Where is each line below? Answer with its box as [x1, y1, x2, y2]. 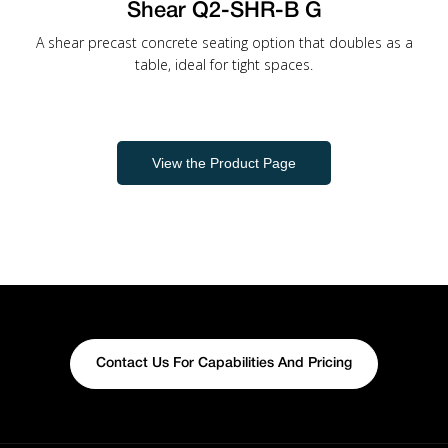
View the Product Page [152, 155, 296, 171]
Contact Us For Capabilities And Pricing [96, 357, 352, 370]
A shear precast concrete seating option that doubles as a [35, 33, 413, 52]
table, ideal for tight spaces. [135, 55, 313, 74]
